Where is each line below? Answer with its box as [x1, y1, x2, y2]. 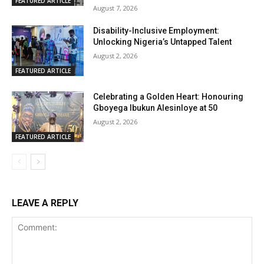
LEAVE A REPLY [12, 197, 78, 209]
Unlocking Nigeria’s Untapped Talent [93, 37, 232, 47]
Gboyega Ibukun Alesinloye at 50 [93, 103, 218, 113]
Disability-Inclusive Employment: [93, 26, 220, 36]
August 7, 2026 [93, 4, 138, 13]
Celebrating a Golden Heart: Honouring [93, 91, 244, 101]
